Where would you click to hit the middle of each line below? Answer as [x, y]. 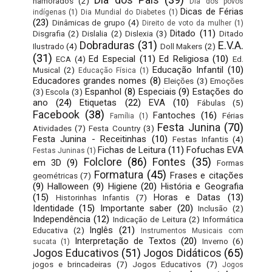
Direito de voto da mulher [187, 23]
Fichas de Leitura [131, 150]
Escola [58, 91]
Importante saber [136, 208]
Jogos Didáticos [182, 253]
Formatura [119, 174]
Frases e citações [206, 175]
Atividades [52, 128]
